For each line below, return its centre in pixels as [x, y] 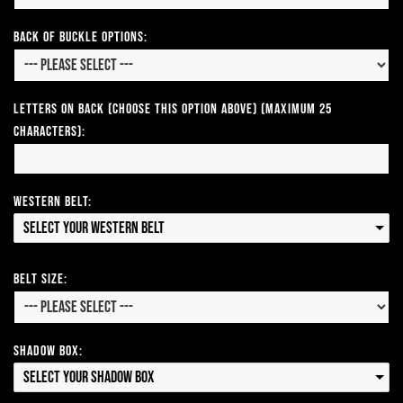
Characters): [49, 132]
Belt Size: [40, 280]
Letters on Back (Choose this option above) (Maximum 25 [173, 110]
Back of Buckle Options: [81, 38]
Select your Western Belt [94, 228]
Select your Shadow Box [89, 378]
